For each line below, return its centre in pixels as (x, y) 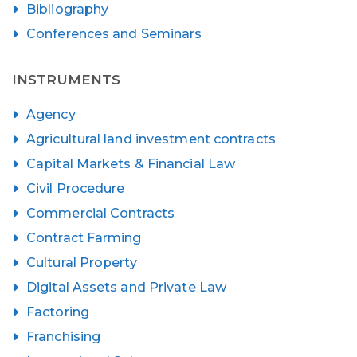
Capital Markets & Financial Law (131, 163)
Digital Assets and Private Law (126, 287)
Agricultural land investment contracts (151, 139)
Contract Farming (84, 237)
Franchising (64, 336)
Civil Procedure (76, 188)
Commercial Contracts (100, 213)
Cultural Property (82, 262)
